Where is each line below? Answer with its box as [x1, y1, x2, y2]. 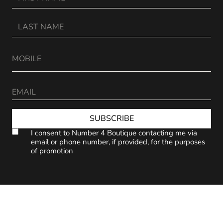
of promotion [30, 145, 73, 156]
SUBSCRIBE [89, 113, 134, 124]
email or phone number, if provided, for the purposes [30, 136, 205, 147]
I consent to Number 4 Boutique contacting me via [30, 127, 197, 138]
